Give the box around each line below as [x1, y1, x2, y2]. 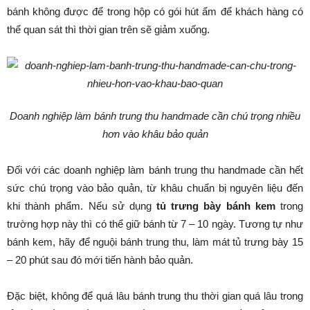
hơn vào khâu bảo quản [102, 128, 208, 140]
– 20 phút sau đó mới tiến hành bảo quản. [7, 254, 193, 266]
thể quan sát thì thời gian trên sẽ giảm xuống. [7, 24, 210, 36]
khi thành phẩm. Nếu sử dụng [7, 200, 157, 212]
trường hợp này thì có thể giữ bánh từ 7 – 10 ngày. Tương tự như [7, 218, 303, 230]
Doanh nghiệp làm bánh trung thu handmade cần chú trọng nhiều [10, 110, 300, 122]
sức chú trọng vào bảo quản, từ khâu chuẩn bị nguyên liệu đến [7, 182, 303, 194]
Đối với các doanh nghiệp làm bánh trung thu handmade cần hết [7, 164, 303, 176]
